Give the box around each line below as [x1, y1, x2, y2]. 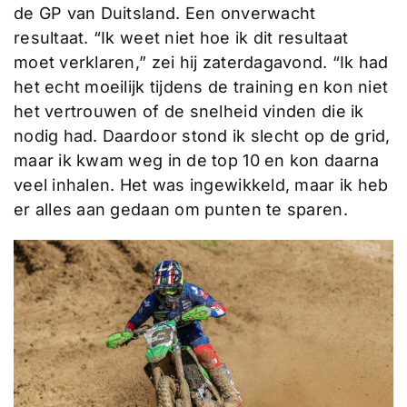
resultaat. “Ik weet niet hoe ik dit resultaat [13, 28, 349, 48]
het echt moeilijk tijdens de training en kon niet [13, 77, 389, 97]
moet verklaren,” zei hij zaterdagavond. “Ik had [13, 53, 389, 73]
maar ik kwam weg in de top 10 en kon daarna [13, 151, 380, 171]
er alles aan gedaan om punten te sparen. [13, 200, 348, 220]
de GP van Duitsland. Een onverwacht [13, 4, 316, 24]
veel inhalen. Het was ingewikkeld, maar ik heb [13, 175, 389, 195]
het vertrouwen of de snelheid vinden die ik [13, 102, 364, 122]
